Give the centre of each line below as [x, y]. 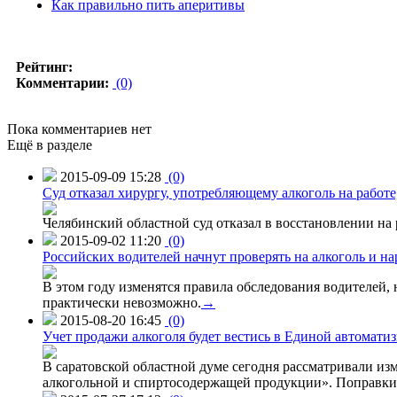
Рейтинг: [44, 66]
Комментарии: [62, 82]
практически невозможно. [122, 302]
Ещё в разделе [50, 144]
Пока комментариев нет [79, 128]
